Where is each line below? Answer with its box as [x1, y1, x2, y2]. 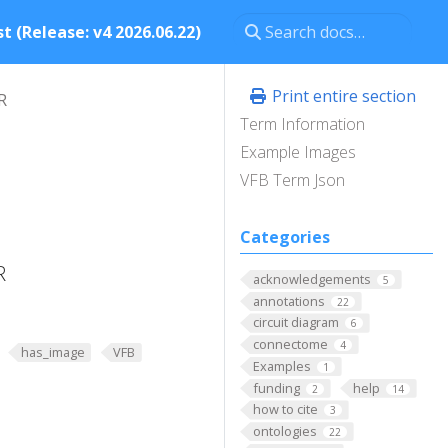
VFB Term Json [240, 169, 345, 191]
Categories [240, 226, 330, 248]
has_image [20, 343, 85, 361]
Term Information [240, 113, 365, 135]
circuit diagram [252, 313, 339, 332]
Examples [252, 356, 311, 375]
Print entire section [268, 85, 416, 107]
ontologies [252, 422, 317, 441]
